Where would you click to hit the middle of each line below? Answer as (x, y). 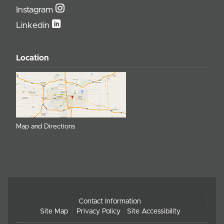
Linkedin (34, 25)
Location (32, 58)
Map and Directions (45, 126)
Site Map (54, 211)
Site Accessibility (153, 211)
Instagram (36, 10)
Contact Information (110, 201)
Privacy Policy (98, 211)
